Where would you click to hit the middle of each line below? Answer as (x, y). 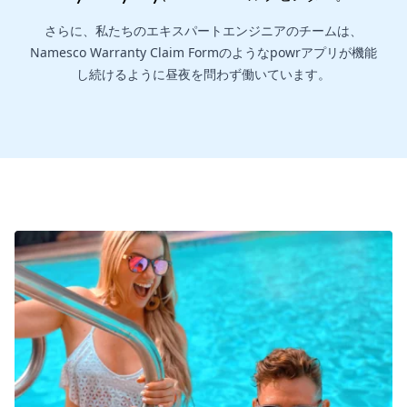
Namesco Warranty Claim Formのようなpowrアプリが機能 (203, 53)
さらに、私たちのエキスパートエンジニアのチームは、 (203, 31)
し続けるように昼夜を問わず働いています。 (203, 74)
